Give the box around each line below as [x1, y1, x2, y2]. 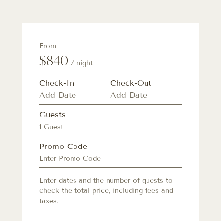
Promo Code [39, 142, 87, 151]
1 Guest [39, 123, 63, 132]
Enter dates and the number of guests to [39, 176, 173, 185]
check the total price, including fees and [39, 186, 173, 195]
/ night [68, 59, 93, 68]
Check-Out [110, 78, 151, 88]
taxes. [39, 197, 59, 206]
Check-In [39, 78, 74, 88]
